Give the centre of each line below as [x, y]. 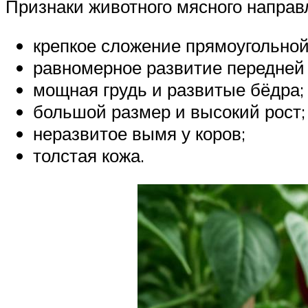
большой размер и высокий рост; [169, 112]
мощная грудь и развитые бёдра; [168, 90]
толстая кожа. [89, 156]
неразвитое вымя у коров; [139, 134]
